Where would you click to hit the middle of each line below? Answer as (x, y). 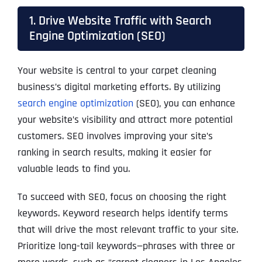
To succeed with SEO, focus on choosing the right (122, 197)
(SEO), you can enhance (184, 104)
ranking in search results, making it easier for (114, 153)
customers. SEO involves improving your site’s (115, 136)
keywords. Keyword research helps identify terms (123, 213)
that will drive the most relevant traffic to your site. (127, 230)
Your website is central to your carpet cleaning (117, 71)
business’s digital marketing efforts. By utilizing (119, 87)
